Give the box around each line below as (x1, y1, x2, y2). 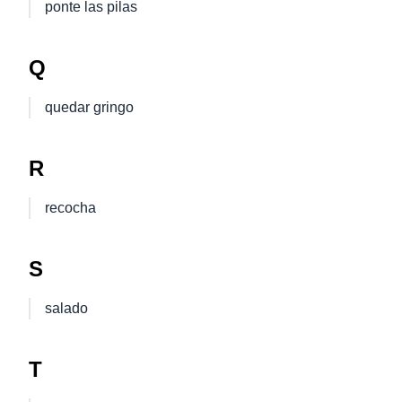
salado (45, 301, 88, 316)
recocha (45, 200, 96, 215)
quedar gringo (45, 100, 134, 115)
